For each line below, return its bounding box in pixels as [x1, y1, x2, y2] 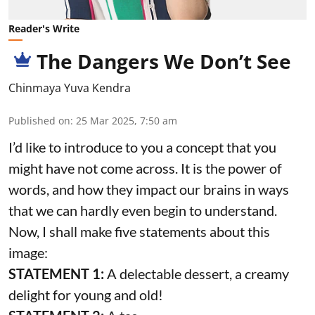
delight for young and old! [8, 285, 163, 303]
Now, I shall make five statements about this [8, 222, 270, 240]
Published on [8, 113, 70, 127]
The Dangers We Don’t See [37, 47, 291, 75]
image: [8, 243, 53, 261]
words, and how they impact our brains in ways [8, 180, 289, 198]
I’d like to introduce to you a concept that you [8, 138, 276, 155]
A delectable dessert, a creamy [104, 264, 289, 282]
